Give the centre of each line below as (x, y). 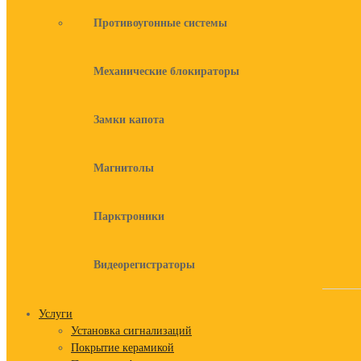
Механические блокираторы (166, 71)
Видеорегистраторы (144, 265)
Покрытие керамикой (122, 348)
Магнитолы (124, 168)
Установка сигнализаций (131, 331)
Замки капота (129, 120)
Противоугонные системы (160, 23)
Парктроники (129, 216)
